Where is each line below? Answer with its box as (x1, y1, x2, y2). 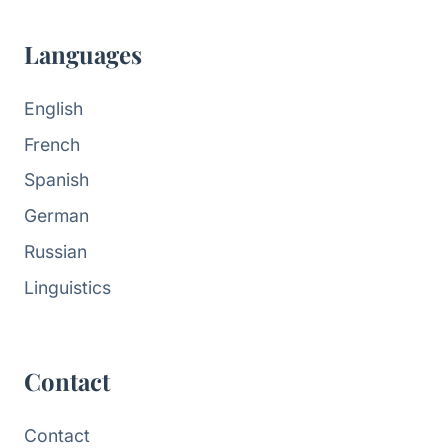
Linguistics (24, 276, 111, 298)
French (24, 133, 80, 155)
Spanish (24, 169, 89, 191)
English (24, 97, 83, 119)
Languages (24, 37, 142, 70)
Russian (24, 241, 87, 263)
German (24, 205, 89, 227)
